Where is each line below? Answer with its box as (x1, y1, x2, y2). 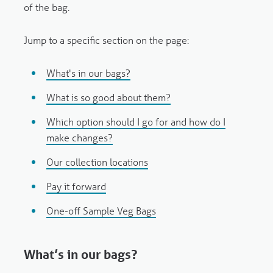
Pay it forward (46, 180, 107, 193)
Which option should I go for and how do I (46, 115, 226, 129)
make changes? (46, 131, 113, 144)
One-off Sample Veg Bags (46, 204, 157, 218)
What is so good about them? (46, 91, 171, 104)
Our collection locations (46, 155, 149, 169)
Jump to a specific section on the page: (23, 34, 189, 47)
